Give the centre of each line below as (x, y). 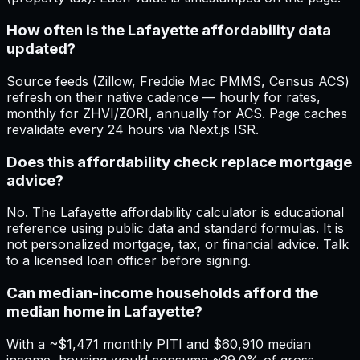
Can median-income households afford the (162, 293)
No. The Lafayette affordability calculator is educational (175, 213)
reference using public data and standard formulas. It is (175, 229)
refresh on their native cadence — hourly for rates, (164, 97)
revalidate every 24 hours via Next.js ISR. (133, 129)
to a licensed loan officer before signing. (129, 261)
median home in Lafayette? (104, 312)
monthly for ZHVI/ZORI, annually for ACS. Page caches (177, 113)
